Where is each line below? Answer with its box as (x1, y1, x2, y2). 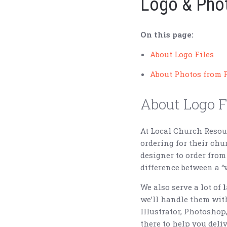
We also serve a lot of (140, 182, 223, 193)
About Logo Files (149, 49, 214, 60)
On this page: (140, 29, 194, 40)
